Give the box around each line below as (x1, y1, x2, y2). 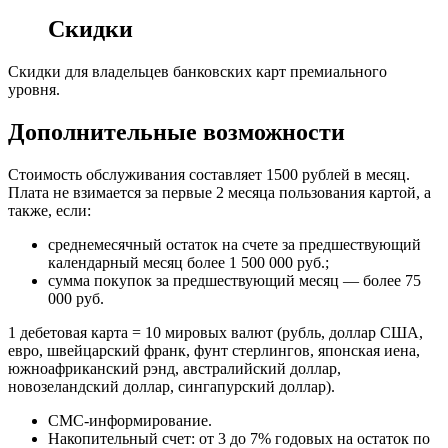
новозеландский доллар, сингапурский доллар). (8, 377, 335, 395)
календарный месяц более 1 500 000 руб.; (48, 253, 329, 271)
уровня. (8, 80, 60, 98)
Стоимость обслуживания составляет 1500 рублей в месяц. (8, 165, 410, 183)
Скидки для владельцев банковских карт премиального (8, 62, 387, 80)
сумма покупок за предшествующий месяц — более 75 (48, 271, 421, 289)
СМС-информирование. (48, 411, 212, 429)
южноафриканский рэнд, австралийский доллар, (8, 359, 341, 377)
